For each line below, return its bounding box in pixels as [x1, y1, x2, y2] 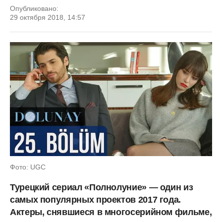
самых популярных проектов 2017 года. [10, 194, 181, 205]
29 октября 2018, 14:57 [10, 13, 85, 21]
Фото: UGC [10, 163, 46, 171]
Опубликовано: [10, 4, 58, 12]
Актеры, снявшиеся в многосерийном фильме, [10, 207, 212, 217]
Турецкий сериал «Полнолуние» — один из [10, 182, 193, 192]
